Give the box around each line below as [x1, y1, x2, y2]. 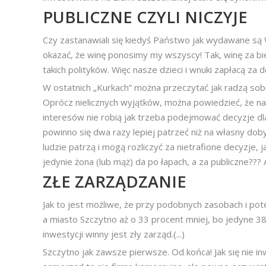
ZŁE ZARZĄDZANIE [43, 170, 186, 192]
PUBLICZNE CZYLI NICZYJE [43, 6, 248, 28]
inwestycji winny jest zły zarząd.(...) [43, 228, 185, 240]
